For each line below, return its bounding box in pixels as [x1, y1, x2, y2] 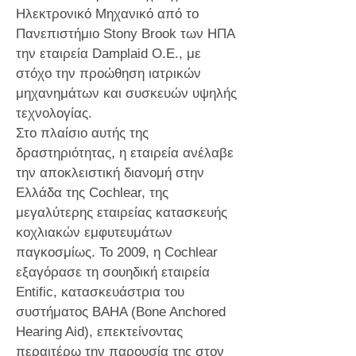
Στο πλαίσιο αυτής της [16, 126, 149, 141]
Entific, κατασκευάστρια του [16, 284, 184, 300]
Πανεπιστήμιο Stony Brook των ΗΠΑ [16, 26, 234, 41]
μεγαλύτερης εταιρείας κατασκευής [16, 205, 227, 220]
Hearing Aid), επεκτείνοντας [16, 324, 183, 339]
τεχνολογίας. [16, 106, 92, 121]
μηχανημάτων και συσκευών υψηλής [16, 86, 237, 101]
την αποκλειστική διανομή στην [16, 165, 204, 180]
